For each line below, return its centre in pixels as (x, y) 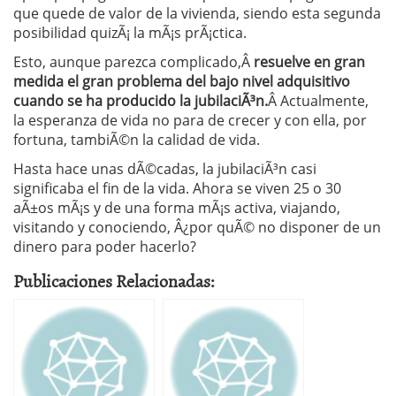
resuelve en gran (309, 62)
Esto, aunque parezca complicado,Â (133, 62)
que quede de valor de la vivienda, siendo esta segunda (197, 13)
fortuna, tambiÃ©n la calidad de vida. (137, 140)
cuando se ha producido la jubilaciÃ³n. (141, 101)
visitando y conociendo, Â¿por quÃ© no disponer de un (197, 227)
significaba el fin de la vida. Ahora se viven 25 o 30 (177, 188)
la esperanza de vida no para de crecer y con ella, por (190, 120)
